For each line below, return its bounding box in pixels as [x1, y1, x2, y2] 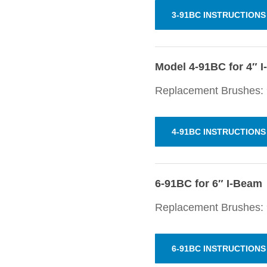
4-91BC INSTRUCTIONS [171, 127, 266, 137]
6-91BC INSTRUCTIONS [171, 244, 266, 254]
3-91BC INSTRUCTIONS [171, 10, 266, 20]
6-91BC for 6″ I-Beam [154, 178, 262, 190]
